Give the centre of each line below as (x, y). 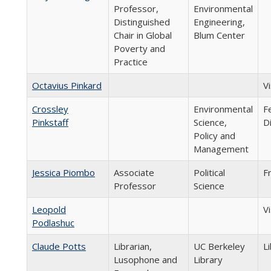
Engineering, (219, 22)
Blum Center (219, 35)
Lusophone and (145, 260)
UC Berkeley (219, 246)
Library (208, 260)
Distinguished (142, 22)
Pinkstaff (50, 122)
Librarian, (133, 246)
